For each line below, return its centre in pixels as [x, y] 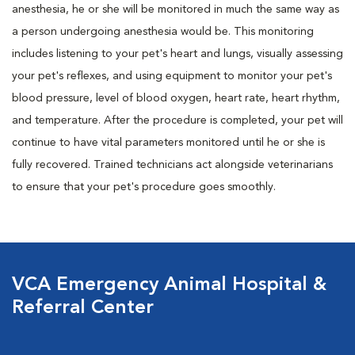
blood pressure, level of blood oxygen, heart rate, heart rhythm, [176, 98]
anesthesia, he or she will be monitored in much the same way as [176, 10]
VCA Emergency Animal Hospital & [169, 285]
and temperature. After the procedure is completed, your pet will [177, 120]
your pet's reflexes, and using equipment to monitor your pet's [172, 76]
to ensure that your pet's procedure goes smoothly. [144, 187]
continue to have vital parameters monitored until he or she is [168, 143]
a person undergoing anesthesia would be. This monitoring [163, 32]
